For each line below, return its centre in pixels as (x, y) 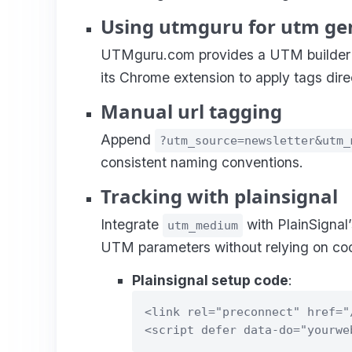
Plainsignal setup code (210, 280)
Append (128, 139)
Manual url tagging (191, 111)
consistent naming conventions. (202, 162)
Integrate (132, 224)
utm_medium (203, 225)
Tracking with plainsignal (219, 196)
